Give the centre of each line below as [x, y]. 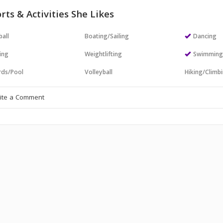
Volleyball [99, 73]
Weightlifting [104, 55]
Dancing [205, 37]
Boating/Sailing [107, 37]
